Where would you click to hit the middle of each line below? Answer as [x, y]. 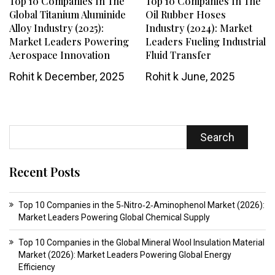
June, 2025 [206, 77]
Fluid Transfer [178, 55]
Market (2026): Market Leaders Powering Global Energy [125, 255]
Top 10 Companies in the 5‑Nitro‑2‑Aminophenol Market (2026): [141, 205]
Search [217, 137]
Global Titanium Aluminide [68, 15]
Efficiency [37, 267]
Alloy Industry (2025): [56, 28]
